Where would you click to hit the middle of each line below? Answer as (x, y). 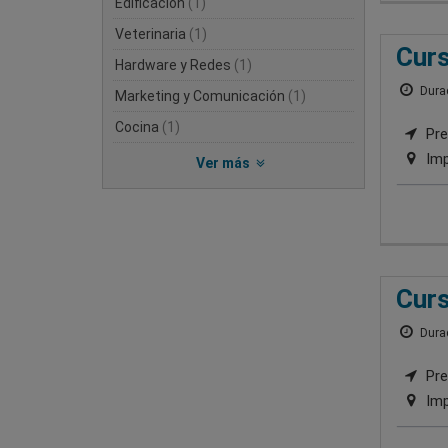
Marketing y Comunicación (201, 95)
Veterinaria (152, 33)
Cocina (138, 126)
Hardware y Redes (174, 64)
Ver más (223, 162)
